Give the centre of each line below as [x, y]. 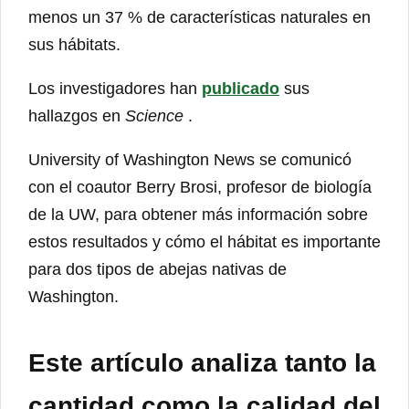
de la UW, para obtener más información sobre [198, 214]
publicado [241, 88]
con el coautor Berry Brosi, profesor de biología [200, 187]
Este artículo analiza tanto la [202, 362]
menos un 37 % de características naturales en [199, 17]
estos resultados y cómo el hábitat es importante [204, 241]
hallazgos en [77, 115]
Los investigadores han [115, 88]
